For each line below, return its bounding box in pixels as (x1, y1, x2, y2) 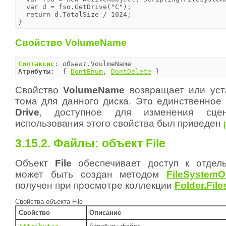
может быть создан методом (15, 169, 167, 180)
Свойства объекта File (15, 198, 83, 206)
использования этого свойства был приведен (15, 118, 223, 129)
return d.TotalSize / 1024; (18, 10, 131, 18)
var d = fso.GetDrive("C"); (18, 3, 131, 11)
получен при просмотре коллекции (15, 180, 175, 191)
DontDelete (111, 68, 151, 76)
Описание (89, 209, 121, 217)
